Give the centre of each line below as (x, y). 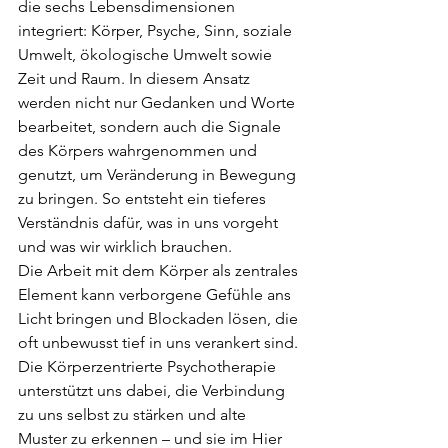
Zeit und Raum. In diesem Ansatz (136, 78)
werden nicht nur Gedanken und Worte (158, 102)
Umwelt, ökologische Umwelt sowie (147, 54)
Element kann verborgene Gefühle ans (156, 294)
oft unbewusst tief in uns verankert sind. (160, 342)
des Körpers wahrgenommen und (139, 150)
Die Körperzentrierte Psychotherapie (149, 366)
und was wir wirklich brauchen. (125, 246)
